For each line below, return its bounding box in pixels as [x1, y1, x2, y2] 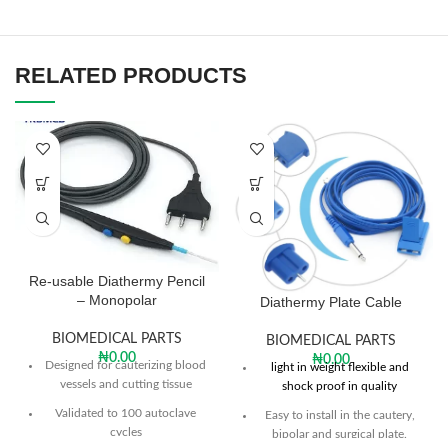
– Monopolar [77, 291, 157, 308]
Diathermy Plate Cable [260, 294, 402, 311]
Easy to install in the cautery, [264, 409, 415, 422]
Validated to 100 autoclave [55, 406, 196, 419]
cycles [109, 425, 142, 438]
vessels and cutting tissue [59, 377, 192, 390]
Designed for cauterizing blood [45, 358, 206, 371]
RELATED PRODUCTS [15, 63, 247, 88]
